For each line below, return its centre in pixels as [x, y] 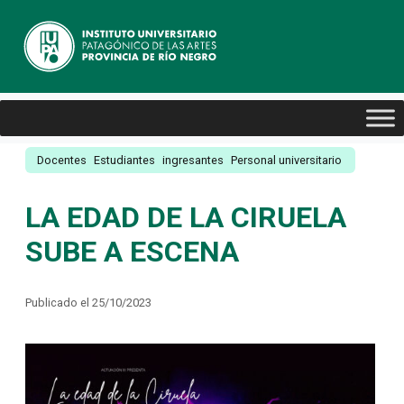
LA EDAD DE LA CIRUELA [186, 217]
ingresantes [193, 160]
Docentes [62, 160]
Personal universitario [286, 160]
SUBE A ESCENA [132, 252]
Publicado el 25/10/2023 [88, 303]
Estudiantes [124, 160]
